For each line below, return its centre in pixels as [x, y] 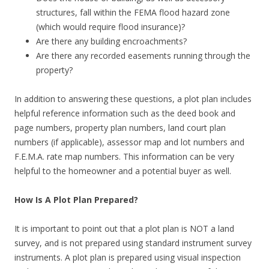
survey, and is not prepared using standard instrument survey [133, 243]
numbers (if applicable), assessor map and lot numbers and [129, 142]
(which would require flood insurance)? [110, 27]
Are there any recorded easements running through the [143, 56]
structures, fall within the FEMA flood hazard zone [133, 12]
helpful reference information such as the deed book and [125, 113]
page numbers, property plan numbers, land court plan [120, 128]
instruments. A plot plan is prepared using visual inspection [128, 257]
